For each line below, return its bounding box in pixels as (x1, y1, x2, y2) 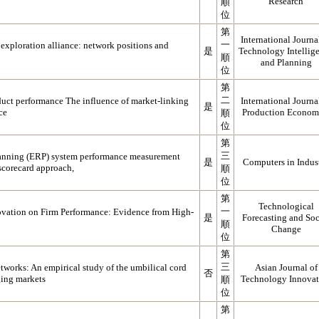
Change (271, 224, 301, 234)
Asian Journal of (254, 262, 318, 273)
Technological (258, 201, 314, 211)
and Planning (260, 57, 312, 68)
